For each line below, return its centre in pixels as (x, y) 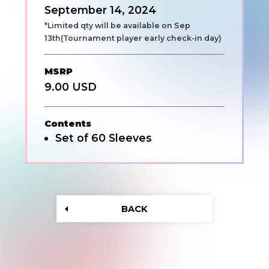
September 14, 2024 (100, 10)
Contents (68, 123)
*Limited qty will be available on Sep (117, 25)
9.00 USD (70, 87)
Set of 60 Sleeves (103, 138)
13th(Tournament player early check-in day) (133, 38)
